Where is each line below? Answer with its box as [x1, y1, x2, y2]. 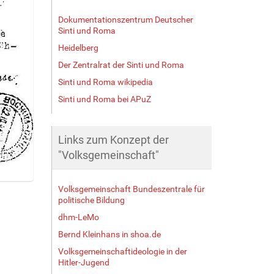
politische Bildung [57, 194, 125, 205]
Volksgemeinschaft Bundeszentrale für [57, 183, 205, 194]
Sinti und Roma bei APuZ [57, 94, 151, 104]
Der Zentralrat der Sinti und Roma [57, 59, 184, 70]
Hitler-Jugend [57, 257, 109, 267]
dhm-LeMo [57, 212, 99, 222]
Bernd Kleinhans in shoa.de [57, 229, 161, 239]
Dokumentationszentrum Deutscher [57, 14, 193, 24]
